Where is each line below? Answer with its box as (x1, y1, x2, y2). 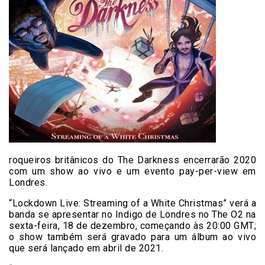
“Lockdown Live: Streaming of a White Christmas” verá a (9, 198, 256, 209)
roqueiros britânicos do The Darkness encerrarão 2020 (9, 154, 256, 166)
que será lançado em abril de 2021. (9, 243, 163, 254)
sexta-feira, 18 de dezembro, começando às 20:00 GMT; (9, 220, 256, 232)
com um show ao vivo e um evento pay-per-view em (9, 166, 256, 177)
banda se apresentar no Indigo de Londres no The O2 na (9, 209, 256, 221)
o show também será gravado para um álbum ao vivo (9, 231, 256, 243)
